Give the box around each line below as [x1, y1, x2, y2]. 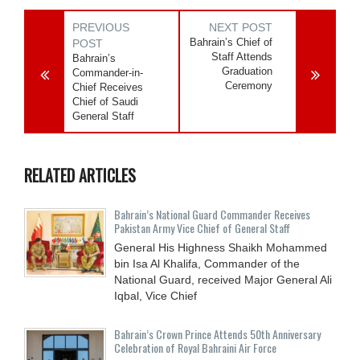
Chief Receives [72, 80, 143, 93]
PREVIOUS [72, 20, 129, 34]
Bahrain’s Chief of [190, 35, 273, 48]
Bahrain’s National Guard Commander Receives [114, 205, 310, 223]
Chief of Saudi [72, 95, 138, 108]
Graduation [222, 64, 273, 77]
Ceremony [225, 79, 273, 92]
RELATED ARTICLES [24, 162, 136, 187]
